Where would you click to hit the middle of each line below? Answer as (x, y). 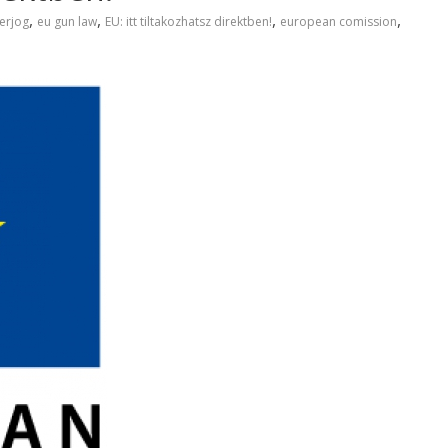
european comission (338, 21)
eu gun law (67, 21)
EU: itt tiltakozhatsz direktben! (188, 21)
